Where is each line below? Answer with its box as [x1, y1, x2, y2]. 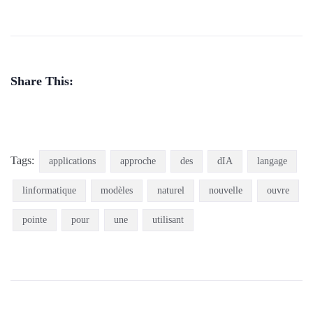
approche [120, 156, 156, 167]
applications [49, 156, 96, 167]
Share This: [10, 74, 73, 89]
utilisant [152, 214, 184, 226]
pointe [22, 214, 47, 226]
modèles [101, 185, 133, 196]
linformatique [22, 185, 76, 196]
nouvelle [209, 185, 242, 196]
